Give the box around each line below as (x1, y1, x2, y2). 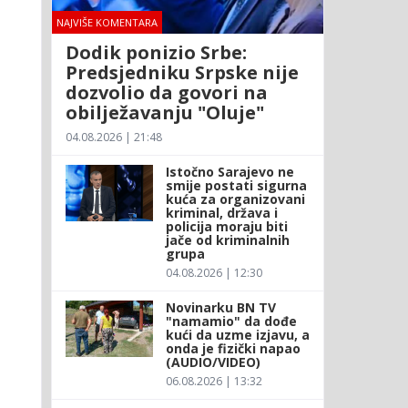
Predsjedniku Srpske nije (65, 59, 299, 85)
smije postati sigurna (165, 176, 307, 194)
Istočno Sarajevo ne (165, 162, 294, 180)
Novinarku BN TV (165, 298, 276, 316)
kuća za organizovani (165, 189, 305, 208)
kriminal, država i (165, 203, 278, 221)
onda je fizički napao (165, 339, 301, 357)
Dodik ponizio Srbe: (65, 39, 247, 65)
